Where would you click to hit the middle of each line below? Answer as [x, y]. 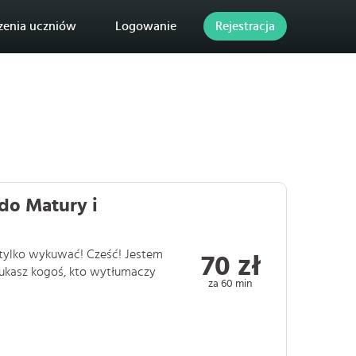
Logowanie [146, 26]
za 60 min [230, 283]
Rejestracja [245, 26]
